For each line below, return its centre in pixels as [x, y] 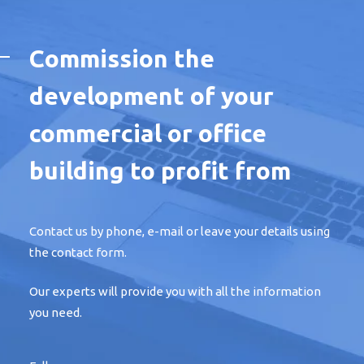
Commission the [121, 59]
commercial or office [147, 134]
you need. [55, 312]
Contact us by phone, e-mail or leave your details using [179, 232]
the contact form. [78, 253]
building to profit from [160, 171]
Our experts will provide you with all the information [175, 291]
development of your [151, 96]
